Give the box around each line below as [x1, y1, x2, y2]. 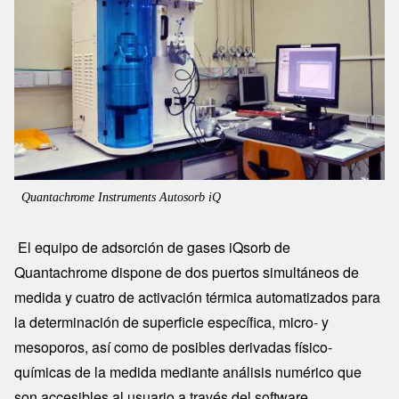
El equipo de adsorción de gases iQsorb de [14, 236, 290, 257]
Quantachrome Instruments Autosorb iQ [21, 190, 221, 204]
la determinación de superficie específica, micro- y [14, 311, 329, 332]
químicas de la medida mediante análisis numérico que [14, 361, 362, 382]
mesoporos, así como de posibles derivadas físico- [14, 336, 332, 357]
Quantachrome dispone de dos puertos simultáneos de [14, 261, 359, 282]
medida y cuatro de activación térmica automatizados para [14, 286, 380, 307]
